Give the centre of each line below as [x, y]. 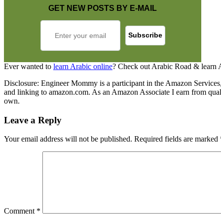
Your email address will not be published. [68, 139]
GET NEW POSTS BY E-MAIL [103, 8]
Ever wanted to [29, 66]
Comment [20, 211]
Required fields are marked [177, 139]
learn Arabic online [83, 66]
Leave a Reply [33, 120]
